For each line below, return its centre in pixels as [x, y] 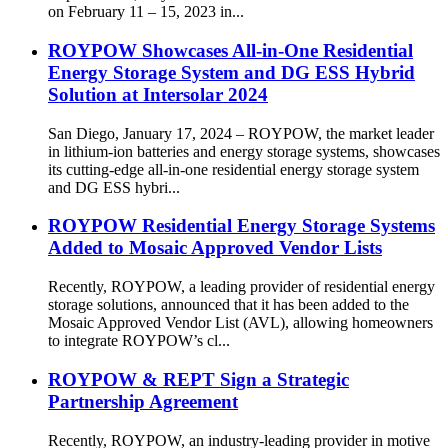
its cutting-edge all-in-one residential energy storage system [233, 169]
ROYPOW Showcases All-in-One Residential [230, 50]
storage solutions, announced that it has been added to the [228, 305]
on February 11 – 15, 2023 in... [146, 12]
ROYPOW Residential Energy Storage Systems [241, 226]
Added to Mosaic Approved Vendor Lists [215, 248]
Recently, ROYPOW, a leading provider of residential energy [241, 287]
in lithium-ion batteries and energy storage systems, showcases [244, 151]
